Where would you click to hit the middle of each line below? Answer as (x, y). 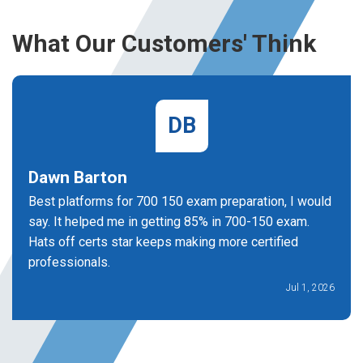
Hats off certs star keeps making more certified (163, 242)
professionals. (69, 262)
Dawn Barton (78, 177)
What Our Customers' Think (164, 43)
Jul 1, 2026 (310, 288)
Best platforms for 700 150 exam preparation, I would (180, 201)
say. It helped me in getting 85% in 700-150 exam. (169, 222)
